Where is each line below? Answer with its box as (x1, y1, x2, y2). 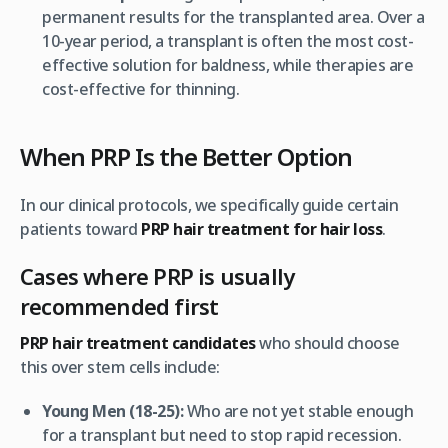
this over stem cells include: (20, 355, 220, 378)
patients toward (20, 217, 141, 240)
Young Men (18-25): (42, 399, 184, 422)
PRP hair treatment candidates (20, 331, 256, 354)
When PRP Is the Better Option (20, 139, 352, 173)
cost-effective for (42, 77, 175, 100)
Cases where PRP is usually (20, 260, 295, 291)
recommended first (20, 290, 219, 321)
